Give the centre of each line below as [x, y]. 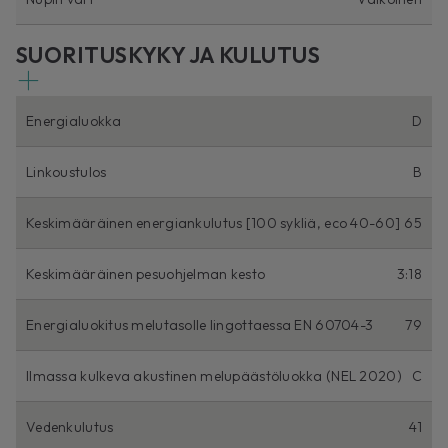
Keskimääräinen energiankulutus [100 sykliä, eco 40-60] [213, 223]
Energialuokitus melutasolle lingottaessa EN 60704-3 [200, 325]
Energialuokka [74, 121]
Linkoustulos [66, 172]
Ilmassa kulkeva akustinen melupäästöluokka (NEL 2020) [214, 376]
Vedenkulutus [70, 427]
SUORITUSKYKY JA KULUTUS [168, 55]
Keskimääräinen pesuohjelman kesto [146, 274]
